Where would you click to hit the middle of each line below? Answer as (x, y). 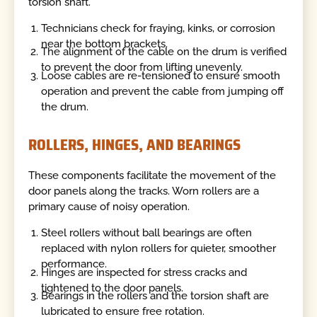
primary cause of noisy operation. (109, 206)
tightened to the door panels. (113, 288)
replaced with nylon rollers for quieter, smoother (159, 249)
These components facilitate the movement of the (152, 175)
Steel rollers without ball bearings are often (147, 233)
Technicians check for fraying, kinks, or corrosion (158, 29)
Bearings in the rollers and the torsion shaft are (155, 295)
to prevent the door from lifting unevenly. (142, 68)
